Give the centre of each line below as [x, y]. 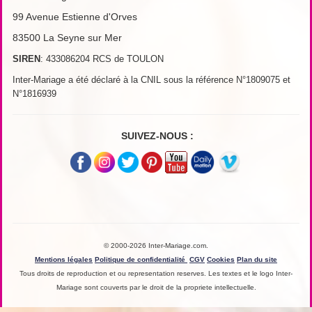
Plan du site [257, 259]
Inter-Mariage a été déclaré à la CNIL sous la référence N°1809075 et [151, 80]
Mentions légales [64, 259]
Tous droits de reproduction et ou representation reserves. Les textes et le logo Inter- [156, 273]
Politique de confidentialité [141, 259]
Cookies [221, 259]
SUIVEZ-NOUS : [157, 136]
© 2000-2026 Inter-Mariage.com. [156, 245]
